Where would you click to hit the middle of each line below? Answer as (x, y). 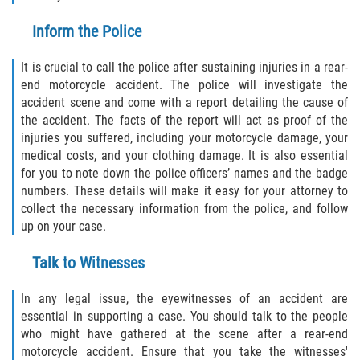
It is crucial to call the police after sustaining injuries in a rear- (184, 67)
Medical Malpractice (121, 298)
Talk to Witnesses (88, 262)
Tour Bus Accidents (144, 144)
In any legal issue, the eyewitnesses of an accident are (184, 298)
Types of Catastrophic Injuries (172, 260)
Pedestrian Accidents (150, 105)
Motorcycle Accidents (150, 67)
